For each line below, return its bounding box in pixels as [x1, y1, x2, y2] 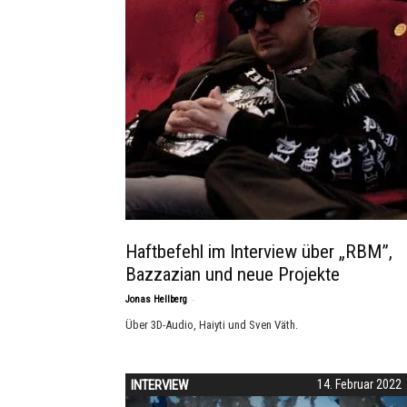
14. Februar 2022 [317, 377, 402, 392]
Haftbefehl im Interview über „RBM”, [125, 241, 392, 263]
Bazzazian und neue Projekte [125, 263, 340, 285]
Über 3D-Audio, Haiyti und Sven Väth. [125, 318, 298, 332]
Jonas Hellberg [125, 293, 187, 305]
